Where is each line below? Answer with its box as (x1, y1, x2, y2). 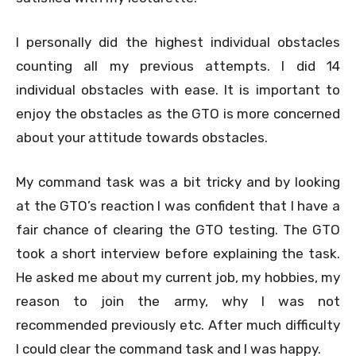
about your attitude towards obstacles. (16, 129, 268, 145)
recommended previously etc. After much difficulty (16, 316, 340, 333)
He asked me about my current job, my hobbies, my (16, 269, 340, 285)
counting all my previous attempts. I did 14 (16, 57, 340, 74)
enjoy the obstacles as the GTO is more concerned (16, 105, 340, 122)
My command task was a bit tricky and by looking (16, 173, 340, 190)
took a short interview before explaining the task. (16, 245, 340, 261)
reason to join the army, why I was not (16, 292, 340, 309)
